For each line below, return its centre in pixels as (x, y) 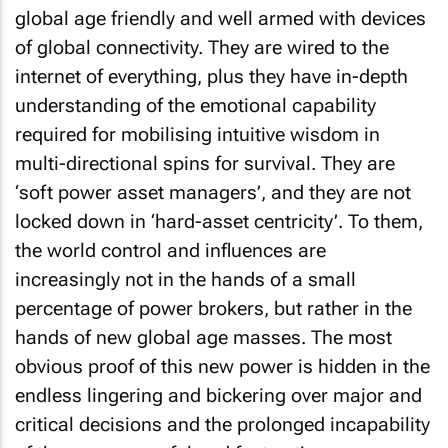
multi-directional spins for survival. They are (205, 163)
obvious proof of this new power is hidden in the (222, 366)
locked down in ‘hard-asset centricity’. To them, (219, 221)
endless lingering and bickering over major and (218, 395)
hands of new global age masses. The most (203, 337)
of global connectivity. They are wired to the (202, 47)
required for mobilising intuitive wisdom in (197, 134)
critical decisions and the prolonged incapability (222, 424)
